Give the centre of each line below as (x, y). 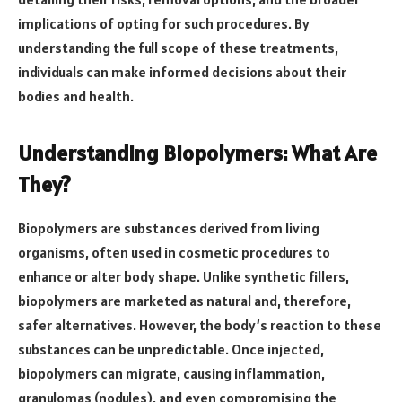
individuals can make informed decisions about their (182, 72)
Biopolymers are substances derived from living (169, 228)
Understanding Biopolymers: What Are (197, 153)
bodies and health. (76, 96)
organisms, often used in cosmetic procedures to (174, 253)
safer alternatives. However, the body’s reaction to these (200, 325)
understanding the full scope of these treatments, (178, 48)
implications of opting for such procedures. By (164, 24)
